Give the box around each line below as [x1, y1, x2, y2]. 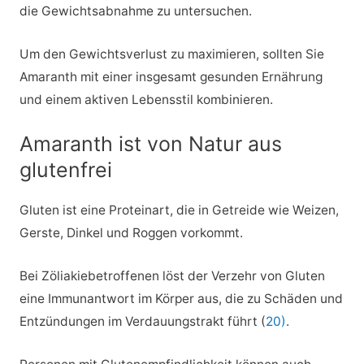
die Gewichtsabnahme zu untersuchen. [19, 2, 252, 19]
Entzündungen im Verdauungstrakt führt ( [19, 314, 266, 330]
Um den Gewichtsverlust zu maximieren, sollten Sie [19, 45, 324, 62]
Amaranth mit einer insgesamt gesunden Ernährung [19, 68, 323, 84]
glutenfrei [19, 158, 112, 183]
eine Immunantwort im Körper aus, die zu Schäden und [19, 291, 343, 307]
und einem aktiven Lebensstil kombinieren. [19, 91, 273, 107]
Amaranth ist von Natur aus [19, 132, 282, 157]
